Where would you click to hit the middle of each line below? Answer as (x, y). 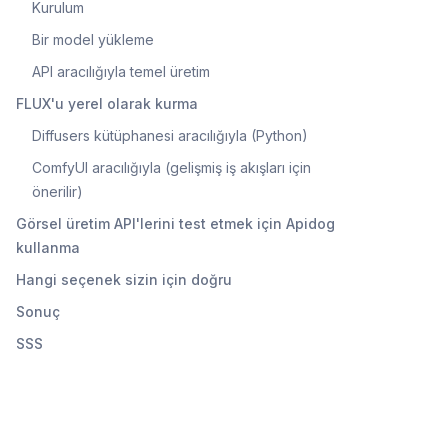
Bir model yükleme (93, 39)
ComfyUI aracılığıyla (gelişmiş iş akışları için (171, 167)
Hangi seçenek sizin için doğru (124, 279)
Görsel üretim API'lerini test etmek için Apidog (175, 223)
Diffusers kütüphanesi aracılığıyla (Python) (170, 135)
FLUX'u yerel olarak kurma (107, 103)
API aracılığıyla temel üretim (121, 71)
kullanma (48, 247)
